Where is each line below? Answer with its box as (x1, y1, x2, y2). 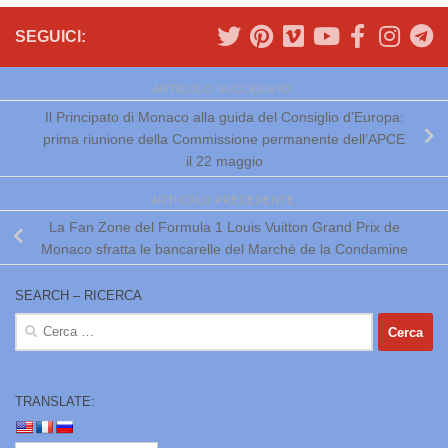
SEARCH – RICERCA (15, 288, 142, 304)
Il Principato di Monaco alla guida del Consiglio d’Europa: (44, 108, 404, 125)
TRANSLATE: (15, 394, 95, 410)
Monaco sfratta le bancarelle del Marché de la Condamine (40, 240, 408, 257)
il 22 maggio (185, 152, 263, 169)
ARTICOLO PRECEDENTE (150, 193, 298, 206)
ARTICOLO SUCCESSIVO (152, 82, 296, 95)
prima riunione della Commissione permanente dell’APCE (43, 130, 405, 147)
